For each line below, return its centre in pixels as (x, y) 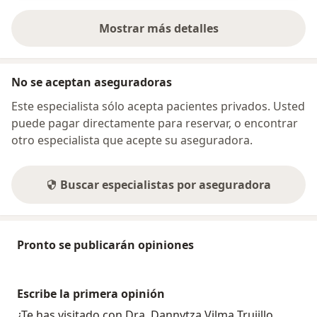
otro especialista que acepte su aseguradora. (132, 140)
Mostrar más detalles (158, 29)
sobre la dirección (207, 36)
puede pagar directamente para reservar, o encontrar (155, 123)
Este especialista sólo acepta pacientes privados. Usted (158, 106)
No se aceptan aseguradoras (92, 82)
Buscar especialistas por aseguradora (166, 185)
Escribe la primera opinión (91, 294)
